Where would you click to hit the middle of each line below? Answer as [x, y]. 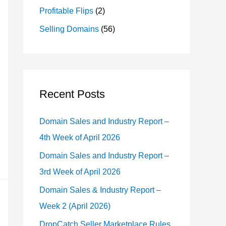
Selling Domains [69, 29]
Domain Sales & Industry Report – [100, 190]
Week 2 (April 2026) [75, 206]
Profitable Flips [66, 11]
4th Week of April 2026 [80, 137]
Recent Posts [72, 94]
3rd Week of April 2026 [80, 172]
